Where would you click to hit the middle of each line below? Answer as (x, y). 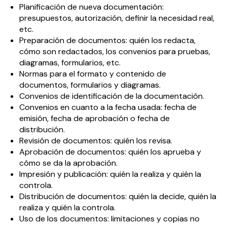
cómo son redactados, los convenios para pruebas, (115, 52)
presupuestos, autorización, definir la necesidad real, (117, 18)
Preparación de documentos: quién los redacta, (107, 41)
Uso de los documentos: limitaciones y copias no (109, 219)
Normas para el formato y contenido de (92, 74)
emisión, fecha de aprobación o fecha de (94, 119)
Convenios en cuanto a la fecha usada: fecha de (108, 107)
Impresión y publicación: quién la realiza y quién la (110, 174)
